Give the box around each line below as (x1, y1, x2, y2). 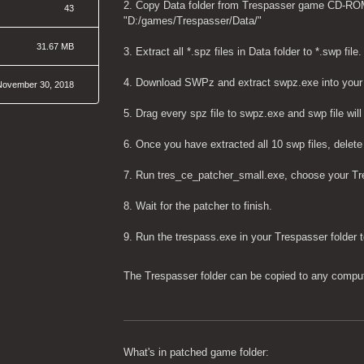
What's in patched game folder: (123, 346, 270, 358)
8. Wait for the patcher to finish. (123, 200, 273, 212)
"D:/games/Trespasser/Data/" (123, 15, 262, 27)
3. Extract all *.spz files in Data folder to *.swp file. (123, 45, 362, 58)
